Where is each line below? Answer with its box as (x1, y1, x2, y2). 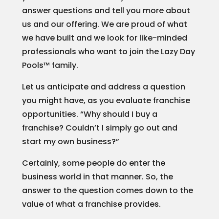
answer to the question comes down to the (22, 184, 193, 196)
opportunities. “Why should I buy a (22, 108, 157, 120)
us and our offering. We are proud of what (22, 18, 187, 30)
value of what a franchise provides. (22, 198, 161, 210)
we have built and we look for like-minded (22, 32, 187, 44)
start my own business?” (22, 135, 119, 147)
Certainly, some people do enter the (22, 157, 165, 169)
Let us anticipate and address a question (22, 81, 185, 92)
